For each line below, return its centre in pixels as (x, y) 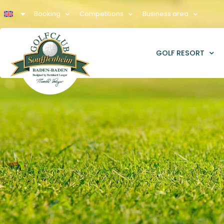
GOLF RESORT (180, 53)
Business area (165, 14)
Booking (47, 14)
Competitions (101, 14)
